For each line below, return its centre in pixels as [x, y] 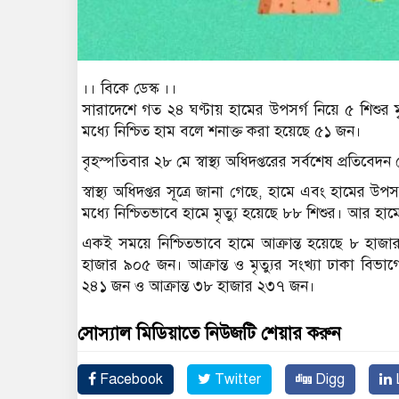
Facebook [130, 379]
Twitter [236, 379]
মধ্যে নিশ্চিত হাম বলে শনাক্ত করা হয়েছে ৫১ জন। [222, 131]
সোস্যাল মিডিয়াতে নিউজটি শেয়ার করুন [209, 333]
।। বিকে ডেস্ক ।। [130, 88]
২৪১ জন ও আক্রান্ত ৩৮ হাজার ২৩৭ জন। [199, 286]
